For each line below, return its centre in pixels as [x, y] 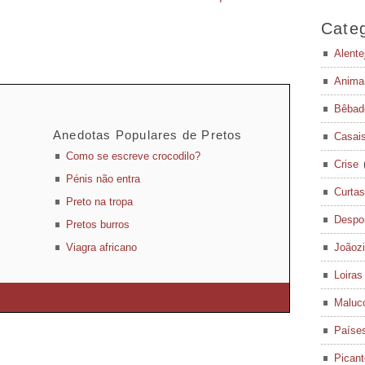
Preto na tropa [99, 202]
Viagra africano [101, 247]
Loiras [348, 275]
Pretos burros [98, 224]
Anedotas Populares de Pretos [148, 135]
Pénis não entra [103, 179]
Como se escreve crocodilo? [133, 156]
